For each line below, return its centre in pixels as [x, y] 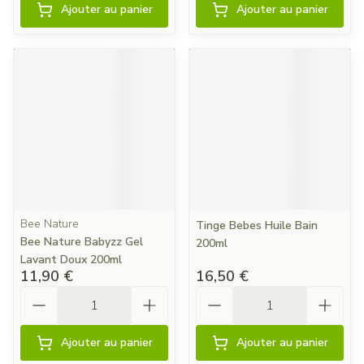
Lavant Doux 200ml [71, 260]
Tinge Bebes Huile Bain [257, 225]
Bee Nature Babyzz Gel [82, 242]
